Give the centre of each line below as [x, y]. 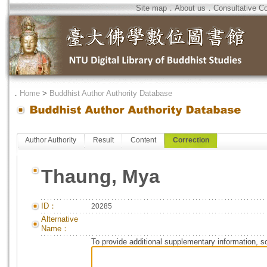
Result [103, 140]
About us [190, 8]
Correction [191, 140]
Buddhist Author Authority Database [111, 93]
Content [143, 140]
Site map [151, 8]
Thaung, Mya [100, 176]
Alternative [60, 219]
